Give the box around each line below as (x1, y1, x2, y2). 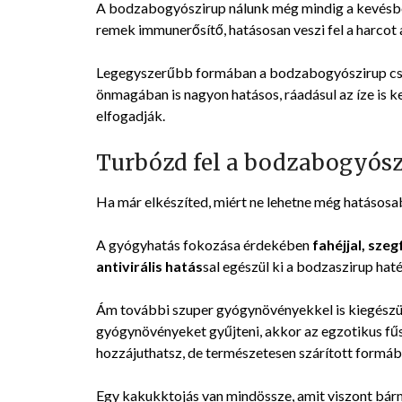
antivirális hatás (96, 258, 203, 275)
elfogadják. (96, 107, 165, 125)
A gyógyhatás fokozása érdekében (96, 236, 312, 254)
